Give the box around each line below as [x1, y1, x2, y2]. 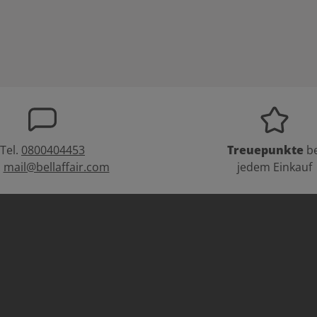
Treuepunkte [226, 142, 304, 158]
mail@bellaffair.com [3, 158, 110, 175]
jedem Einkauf [237, 158, 312, 175]
